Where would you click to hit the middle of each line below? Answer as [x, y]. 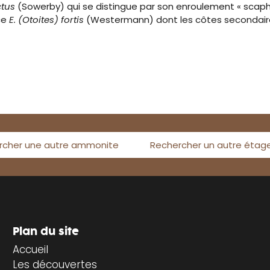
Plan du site [46, 231]
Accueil [30, 249]
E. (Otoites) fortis [46, 20]
